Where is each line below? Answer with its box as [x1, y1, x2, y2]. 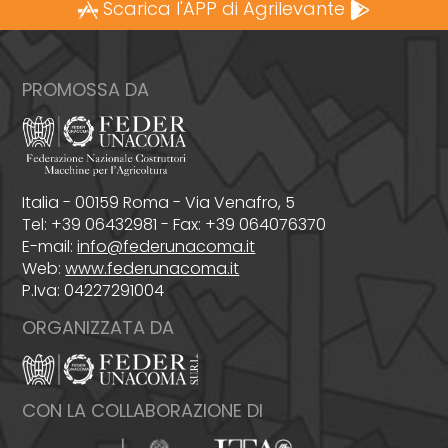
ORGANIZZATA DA [22, 314, 175, 340]
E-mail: [22, 234, 78, 258]
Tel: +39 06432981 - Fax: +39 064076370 [22, 212, 327, 236]
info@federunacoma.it [77, 234, 256, 258]
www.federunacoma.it [65, 256, 240, 280]
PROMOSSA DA [22, 77, 150, 103]
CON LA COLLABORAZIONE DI [22, 397, 264, 423]
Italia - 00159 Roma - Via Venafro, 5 [22, 190, 296, 214]
